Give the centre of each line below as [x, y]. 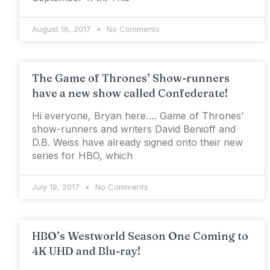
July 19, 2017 [57, 187]
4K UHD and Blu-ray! [86, 251]
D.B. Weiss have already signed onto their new [137, 143]
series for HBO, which [82, 156]
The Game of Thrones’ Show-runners [131, 78]
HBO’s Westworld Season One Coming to [140, 236]
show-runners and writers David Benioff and [134, 129]
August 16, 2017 [63, 29]
